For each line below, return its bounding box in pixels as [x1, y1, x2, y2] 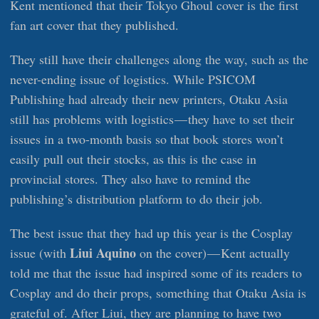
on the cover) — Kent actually [136, 244, 290, 262]
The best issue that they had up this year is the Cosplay [10, 224, 293, 242]
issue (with [10, 244, 70, 262]
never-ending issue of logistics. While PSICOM [10, 70, 256, 88]
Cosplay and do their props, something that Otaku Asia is [10, 284, 306, 302]
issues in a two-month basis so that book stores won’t [10, 130, 283, 148]
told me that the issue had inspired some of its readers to [10, 264, 302, 282]
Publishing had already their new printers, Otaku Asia [10, 90, 288, 108]
